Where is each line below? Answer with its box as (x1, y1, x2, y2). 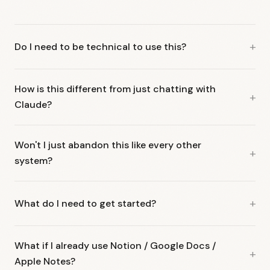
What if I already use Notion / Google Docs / (14, 239, 216, 253)
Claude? (14, 98, 52, 111)
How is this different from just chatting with (14, 83, 216, 96)
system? (14, 154, 52, 168)
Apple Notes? (14, 255, 75, 268)
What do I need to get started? (14, 196, 156, 210)
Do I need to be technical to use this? (14, 40, 186, 53)
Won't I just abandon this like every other (14, 139, 201, 152)
